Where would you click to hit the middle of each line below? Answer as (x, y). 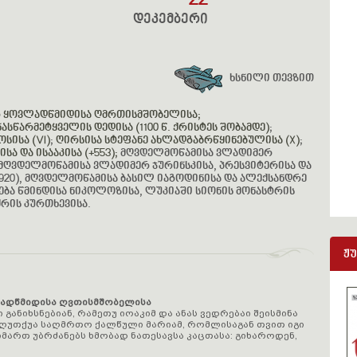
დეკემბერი (171, 20)
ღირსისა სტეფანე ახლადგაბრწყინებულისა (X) (178, 141)
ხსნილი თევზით (272, 79)
